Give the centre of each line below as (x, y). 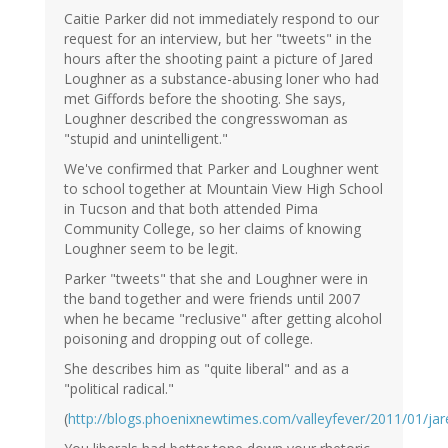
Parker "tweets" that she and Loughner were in (216, 279)
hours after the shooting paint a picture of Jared (218, 59)
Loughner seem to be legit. (151, 249)
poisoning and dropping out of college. (188, 339)
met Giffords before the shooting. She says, (205, 99)
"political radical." (119, 389)
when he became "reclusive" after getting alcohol (223, 319)
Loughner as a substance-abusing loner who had (221, 79)
